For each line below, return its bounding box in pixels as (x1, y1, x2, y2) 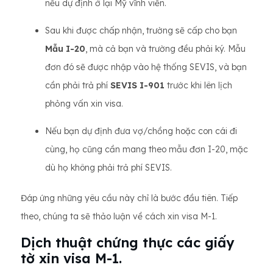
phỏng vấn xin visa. (45, 98, 123, 109)
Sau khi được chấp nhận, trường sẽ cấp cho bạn (45, 25, 237, 36)
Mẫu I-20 (45, 43, 85, 54)
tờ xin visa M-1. (21, 250, 122, 267)
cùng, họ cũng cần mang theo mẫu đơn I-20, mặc (45, 144, 248, 155)
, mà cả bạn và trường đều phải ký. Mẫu (85, 43, 246, 54)
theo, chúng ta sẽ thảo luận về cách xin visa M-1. (21, 211, 217, 222)
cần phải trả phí (45, 80, 110, 91)
